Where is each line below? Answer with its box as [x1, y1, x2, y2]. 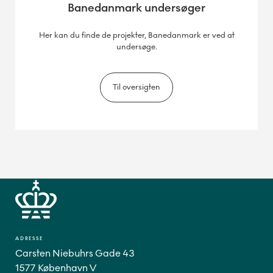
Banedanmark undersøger [68, 1, 205, 15]
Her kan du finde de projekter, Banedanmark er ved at [38, 30, 235, 41]
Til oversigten [113, 82, 160, 93]
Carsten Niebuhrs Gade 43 [15, 247, 135, 260]
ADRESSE [15, 236, 43, 242]
